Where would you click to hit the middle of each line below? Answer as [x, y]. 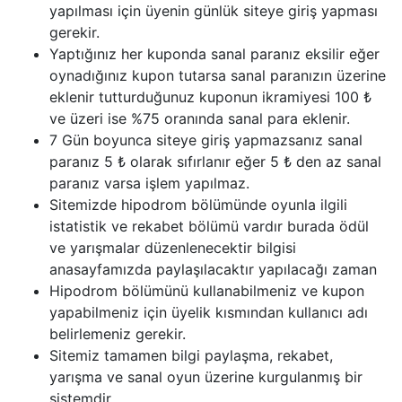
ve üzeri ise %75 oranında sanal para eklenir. [200, 118]
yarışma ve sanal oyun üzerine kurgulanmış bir [206, 377]
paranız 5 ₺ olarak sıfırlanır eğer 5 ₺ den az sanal [215, 162]
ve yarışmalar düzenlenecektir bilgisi [173, 248]
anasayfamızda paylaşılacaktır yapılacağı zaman [213, 269]
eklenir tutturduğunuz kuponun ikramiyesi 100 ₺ [210, 97]
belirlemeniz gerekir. [118, 334]
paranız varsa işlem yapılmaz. [149, 183]
